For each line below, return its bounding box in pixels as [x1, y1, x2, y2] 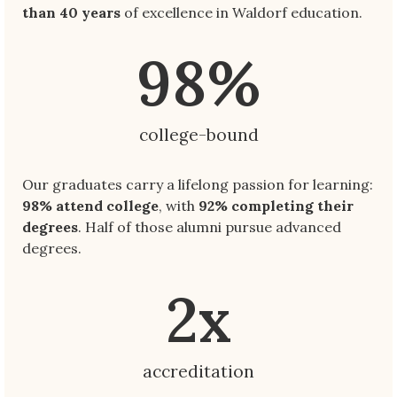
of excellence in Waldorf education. [121, 3, 362, 21]
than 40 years [22, 3, 121, 21]
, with [159, 197, 198, 215]
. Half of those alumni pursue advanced [78, 218, 341, 237]
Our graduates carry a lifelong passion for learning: [22, 175, 373, 194]
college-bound [138, 124, 259, 146]
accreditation [143, 360, 254, 382]
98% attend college [22, 197, 159, 215]
